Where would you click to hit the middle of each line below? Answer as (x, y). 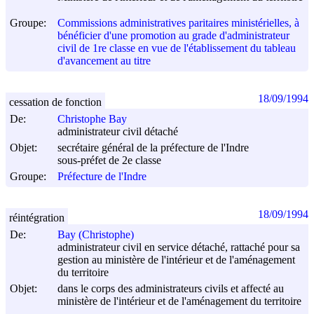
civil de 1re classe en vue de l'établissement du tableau (177, 48)
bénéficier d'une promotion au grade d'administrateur (173, 35)
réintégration (37, 217)
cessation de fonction (55, 102)
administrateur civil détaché (118, 132)
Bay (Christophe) (96, 235)
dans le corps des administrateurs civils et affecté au (171, 288)
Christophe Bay (92, 119)
